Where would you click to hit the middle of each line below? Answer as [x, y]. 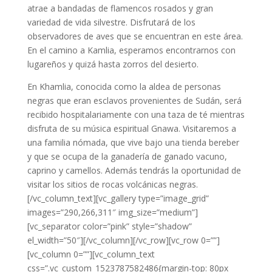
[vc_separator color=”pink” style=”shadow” [109, 226]
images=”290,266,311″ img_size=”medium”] [112, 212]
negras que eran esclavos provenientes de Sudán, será [134, 100]
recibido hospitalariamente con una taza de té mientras [136, 114]
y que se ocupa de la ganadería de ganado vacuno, [127, 156]
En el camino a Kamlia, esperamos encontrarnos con [131, 50]
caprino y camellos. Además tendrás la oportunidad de [134, 170]
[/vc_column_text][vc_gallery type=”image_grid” [118, 198]
